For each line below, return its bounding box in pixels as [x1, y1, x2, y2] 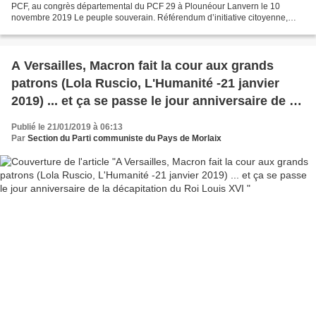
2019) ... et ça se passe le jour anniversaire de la [11, 94, 300, 109]
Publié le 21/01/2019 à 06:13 [11, 122, 123, 133]
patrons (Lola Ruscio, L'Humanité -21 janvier [11, 76, 279, 91]
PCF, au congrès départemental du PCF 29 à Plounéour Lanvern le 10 [11, 1, 280, 12]
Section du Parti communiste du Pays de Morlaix [28, 133, 221, 144]
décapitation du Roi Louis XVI [11, 111, 190, 126]
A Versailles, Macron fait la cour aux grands [11, 59, 274, 73]
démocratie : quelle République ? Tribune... [11, 24, 177, 35]
